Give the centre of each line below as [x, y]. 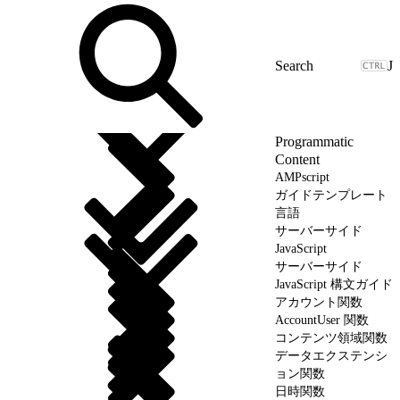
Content [297, 159]
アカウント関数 [319, 302]
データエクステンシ [331, 355]
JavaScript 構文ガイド [334, 284]
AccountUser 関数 [322, 320]
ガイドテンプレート [331, 195]
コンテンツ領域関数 [331, 337]
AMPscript [302, 177]
